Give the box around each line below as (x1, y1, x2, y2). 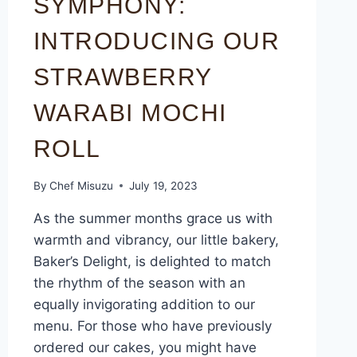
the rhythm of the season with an (33, 274, 245, 291)
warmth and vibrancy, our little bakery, (33, 231, 279, 248)
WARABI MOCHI (33, 100, 227, 127)
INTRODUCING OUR (33, 28, 280, 55)
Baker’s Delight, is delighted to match (33, 253, 271, 269)
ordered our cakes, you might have (33, 339, 257, 355)
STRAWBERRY (33, 64, 212, 91)
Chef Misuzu (49, 178, 113, 192)
